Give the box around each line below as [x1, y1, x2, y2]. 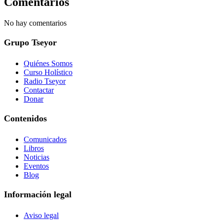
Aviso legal [24, 211, 59, 220]
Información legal [4, 189, 72, 200]
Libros [24, 144, 44, 153]
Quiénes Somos [24, 59, 73, 68]
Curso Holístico [24, 68, 73, 77]
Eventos [24, 162, 49, 171]
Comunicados [24, 135, 67, 144]
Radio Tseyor [24, 77, 66, 86]
